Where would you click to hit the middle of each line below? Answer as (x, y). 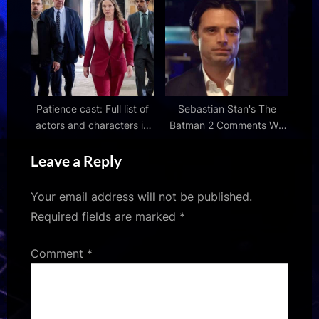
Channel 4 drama (92, 141)
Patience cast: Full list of (92, 109)
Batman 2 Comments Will (227, 125)
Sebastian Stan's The (227, 109)
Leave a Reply (76, 160)
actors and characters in (92, 125)
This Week (227, 12)
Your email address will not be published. (141, 196)
